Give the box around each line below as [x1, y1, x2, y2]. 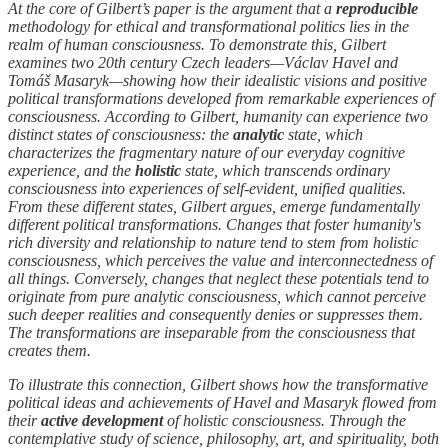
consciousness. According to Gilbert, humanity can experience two [8, 107, 428, 125]
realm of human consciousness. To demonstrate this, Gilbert [8, 35, 386, 53]
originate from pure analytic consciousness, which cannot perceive [8, 287, 426, 305]
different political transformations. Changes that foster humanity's [8, 215, 421, 233]
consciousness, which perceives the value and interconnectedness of [8, 251, 433, 269]
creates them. [8, 341, 91, 359]
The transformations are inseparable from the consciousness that [8, 323, 415, 341]
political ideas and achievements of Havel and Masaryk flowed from [8, 393, 437, 411]
